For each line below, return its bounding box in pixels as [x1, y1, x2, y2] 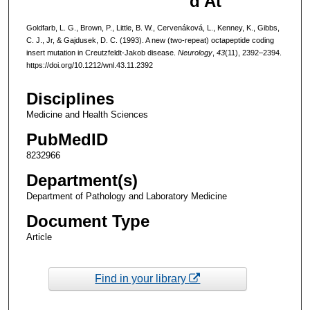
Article [26, 232, 52, 243]
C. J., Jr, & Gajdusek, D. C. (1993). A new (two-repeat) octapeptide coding [26, 35, 274, 44]
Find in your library [95, 272, 190, 284]
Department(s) [26, 171, 138, 190]
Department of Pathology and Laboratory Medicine [26, 191, 227, 202]
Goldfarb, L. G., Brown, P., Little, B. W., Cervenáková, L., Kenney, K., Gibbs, [26, 23, 280, 32]
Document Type [26, 212, 149, 231]
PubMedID [26, 130, 108, 149]
